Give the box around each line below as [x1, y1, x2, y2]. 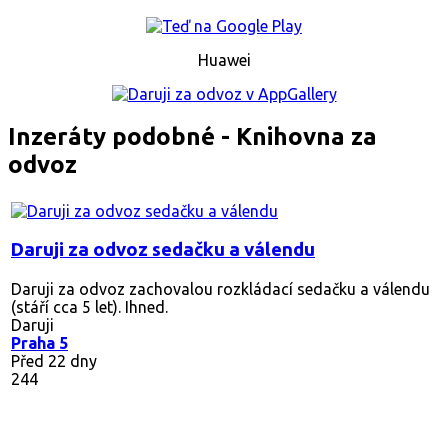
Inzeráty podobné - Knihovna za [8, 123, 377, 151]
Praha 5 [11, 333, 68, 352]
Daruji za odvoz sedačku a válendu [11, 238, 315, 260]
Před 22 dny [11, 351, 97, 370]
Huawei [197, 51, 251, 70]
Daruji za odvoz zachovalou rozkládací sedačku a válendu [11, 279, 430, 298]
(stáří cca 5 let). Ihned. [11, 297, 168, 316]
